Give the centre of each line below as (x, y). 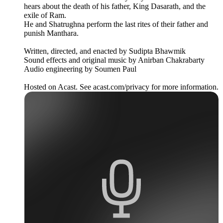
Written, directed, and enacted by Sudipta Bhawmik (105, 51)
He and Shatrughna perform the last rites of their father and (116, 24)
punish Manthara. (51, 33)
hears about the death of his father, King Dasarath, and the (115, 6)
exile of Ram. (45, 15)
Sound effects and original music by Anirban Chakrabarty (114, 60)
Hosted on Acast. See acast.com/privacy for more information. (121, 87)
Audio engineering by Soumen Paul (80, 69)
